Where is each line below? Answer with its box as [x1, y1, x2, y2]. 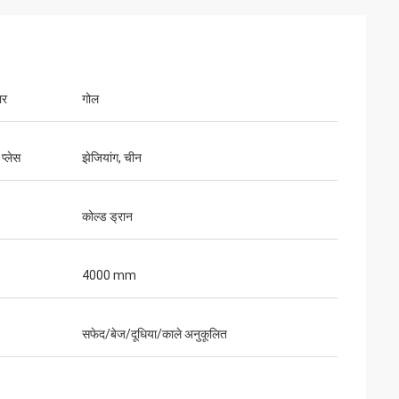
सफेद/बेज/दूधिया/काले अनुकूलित [82, 327, 227, 341]
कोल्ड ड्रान [82, 209, 133, 224]
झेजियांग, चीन [82, 151, 142, 165]
